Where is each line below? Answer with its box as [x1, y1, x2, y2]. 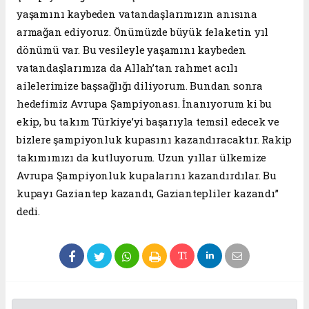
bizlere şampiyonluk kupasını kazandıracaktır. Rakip [17, 132, 292, 147]
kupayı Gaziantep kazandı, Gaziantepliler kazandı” [17, 186, 279, 201]
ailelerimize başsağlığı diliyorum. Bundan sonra [17, 79, 263, 93]
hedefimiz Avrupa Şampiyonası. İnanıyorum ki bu [17, 97, 272, 111]
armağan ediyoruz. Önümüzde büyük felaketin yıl [17, 25, 269, 39]
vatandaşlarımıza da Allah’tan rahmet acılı [17, 61, 238, 75]
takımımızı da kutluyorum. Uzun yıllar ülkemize [17, 150, 267, 165]
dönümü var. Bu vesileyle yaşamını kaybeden [17, 43, 246, 57]
